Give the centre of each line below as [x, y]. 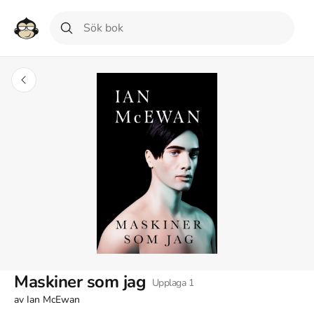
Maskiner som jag [80, 281]
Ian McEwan [53, 299]
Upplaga [169, 283]
